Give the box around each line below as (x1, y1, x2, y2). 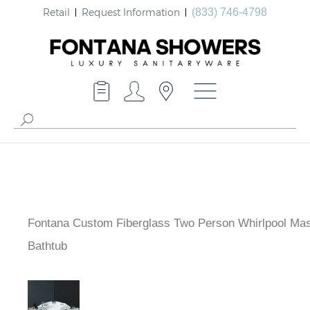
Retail (43, 6, 70, 18)
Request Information (82, 6, 180, 18)
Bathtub (28, 239, 67, 253)
